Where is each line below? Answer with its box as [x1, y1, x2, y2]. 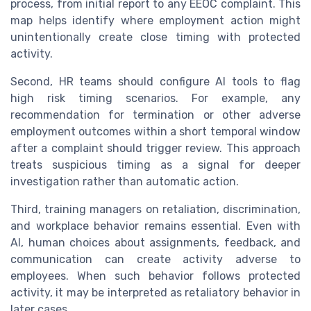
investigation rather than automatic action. [10, 175, 239, 189]
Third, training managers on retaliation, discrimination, [10, 203, 301, 217]
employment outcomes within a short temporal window [10, 125, 301, 139]
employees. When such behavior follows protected [10, 269, 301, 283]
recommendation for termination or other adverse [10, 108, 301, 122]
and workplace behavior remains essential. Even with [10, 219, 301, 233]
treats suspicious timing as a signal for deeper [10, 158, 301, 172]
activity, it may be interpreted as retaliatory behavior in [10, 286, 301, 300]
